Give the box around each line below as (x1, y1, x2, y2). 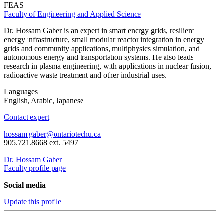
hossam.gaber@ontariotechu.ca (4, 130, 101, 138)
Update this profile (4, 197, 61, 206)
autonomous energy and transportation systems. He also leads (4, 53, 193, 62)
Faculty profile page (4, 164, 66, 173)
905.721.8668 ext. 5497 (4, 138, 78, 147)
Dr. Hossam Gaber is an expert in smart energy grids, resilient (4, 27, 194, 35)
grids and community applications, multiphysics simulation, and (4, 44, 200, 53)
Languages (4, 87, 38, 96)
